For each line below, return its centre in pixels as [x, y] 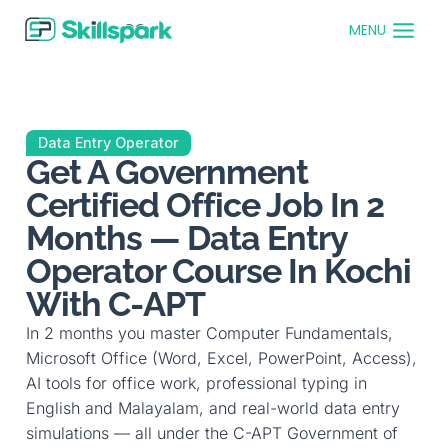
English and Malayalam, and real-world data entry [212, 408]
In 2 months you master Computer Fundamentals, [209, 333]
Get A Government [166, 172]
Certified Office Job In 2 [204, 205]
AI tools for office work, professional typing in [196, 383]
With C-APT [115, 304]
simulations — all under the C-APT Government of [211, 433]
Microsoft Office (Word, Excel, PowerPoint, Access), [221, 358]
